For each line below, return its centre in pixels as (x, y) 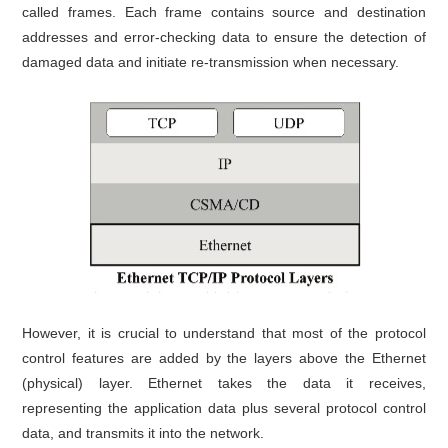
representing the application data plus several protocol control (224, 407)
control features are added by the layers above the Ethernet (224, 357)
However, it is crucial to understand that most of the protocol (224, 332)
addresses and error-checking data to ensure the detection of (224, 36)
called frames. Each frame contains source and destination (224, 11)
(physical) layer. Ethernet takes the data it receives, (224, 382)
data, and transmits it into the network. (143, 432)
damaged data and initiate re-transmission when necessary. (211, 61)
